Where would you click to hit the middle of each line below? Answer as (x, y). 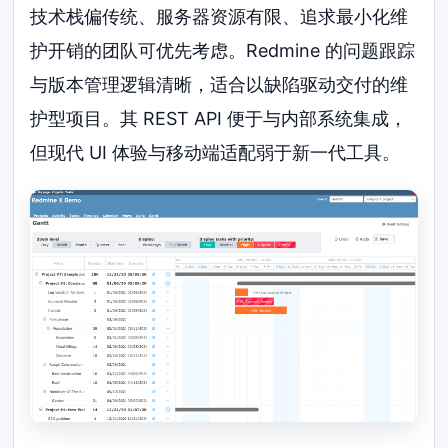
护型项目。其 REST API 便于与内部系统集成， (219, 118)
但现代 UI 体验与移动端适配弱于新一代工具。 (215, 152)
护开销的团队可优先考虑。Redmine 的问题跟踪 (223, 50)
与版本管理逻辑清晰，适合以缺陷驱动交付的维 (219, 84)
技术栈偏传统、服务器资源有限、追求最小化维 (219, 16)
